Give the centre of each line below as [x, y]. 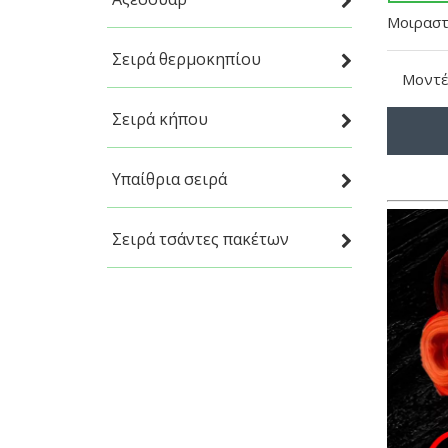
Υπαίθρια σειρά [169, 179]
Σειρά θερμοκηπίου [186, 59]
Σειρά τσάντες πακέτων [200, 239]
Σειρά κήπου [160, 119]
